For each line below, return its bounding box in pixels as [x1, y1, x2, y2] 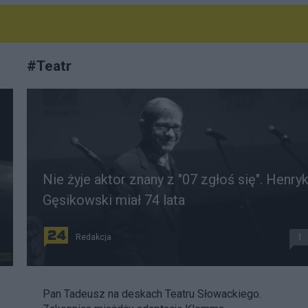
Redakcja [76, 232, 111, 243]
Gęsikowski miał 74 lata [43, 192, 185, 209]
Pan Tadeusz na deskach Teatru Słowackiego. [43, 287, 261, 301]
